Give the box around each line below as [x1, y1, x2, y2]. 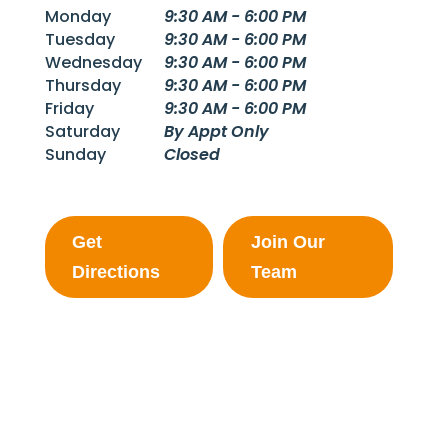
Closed [164, 143, 221, 166]
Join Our [250, 232, 325, 252]
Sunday [44, 143, 106, 166]
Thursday [44, 74, 121, 97]
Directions [72, 262, 161, 282]
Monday [44, 5, 111, 28]
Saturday [44, 120, 120, 143]
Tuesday [44, 28, 115, 51]
